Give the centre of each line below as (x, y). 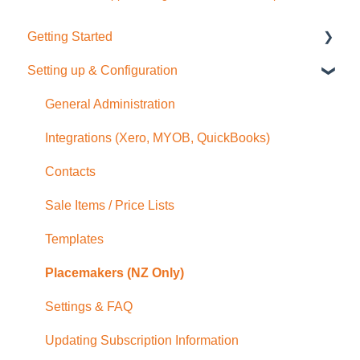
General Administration (110, 104)
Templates (74, 239)
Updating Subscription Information (142, 341)
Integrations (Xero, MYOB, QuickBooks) (157, 138)
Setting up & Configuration (102, 71)
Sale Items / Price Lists (110, 206)
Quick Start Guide (95, 71)
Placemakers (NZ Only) (115, 273)
